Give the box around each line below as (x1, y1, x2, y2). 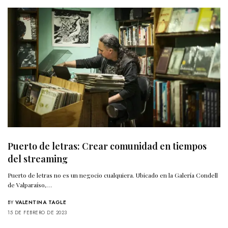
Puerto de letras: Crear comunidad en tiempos (8, 140, 207, 153)
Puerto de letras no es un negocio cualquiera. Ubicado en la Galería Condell (8, 171, 218, 180)
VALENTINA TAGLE (15, 198, 66, 207)
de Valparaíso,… (8, 181, 52, 189)
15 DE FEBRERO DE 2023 (8, 209, 67, 217)
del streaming (8, 153, 68, 165)
